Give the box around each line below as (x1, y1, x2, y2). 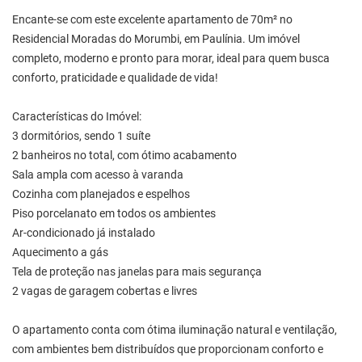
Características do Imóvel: (12, 109, 141, 124)
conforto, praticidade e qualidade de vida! (12, 70, 218, 85)
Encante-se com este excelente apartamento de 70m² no (12, 12, 293, 27)
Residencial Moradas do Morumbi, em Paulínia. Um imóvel (12, 32, 300, 46)
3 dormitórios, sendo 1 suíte (12, 128, 150, 143)
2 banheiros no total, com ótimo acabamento (12, 148, 237, 162)
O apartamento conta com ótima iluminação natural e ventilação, (12, 322, 337, 337)
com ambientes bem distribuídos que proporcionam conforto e (12, 342, 323, 356)
